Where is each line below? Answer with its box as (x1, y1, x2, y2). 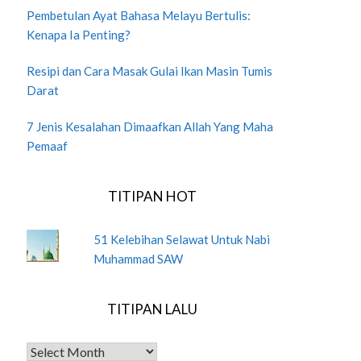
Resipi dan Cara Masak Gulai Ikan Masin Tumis (26, 63, 272, 78)
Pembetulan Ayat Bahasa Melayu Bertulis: (26, 7, 251, 23)
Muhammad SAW (93, 251, 183, 266)
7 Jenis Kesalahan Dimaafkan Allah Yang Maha (26, 118, 273, 134)
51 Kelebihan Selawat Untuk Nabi (93, 231, 270, 247)
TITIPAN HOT (107, 187, 197, 205)
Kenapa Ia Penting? (26, 27, 131, 42)
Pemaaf (26, 138, 68, 153)
